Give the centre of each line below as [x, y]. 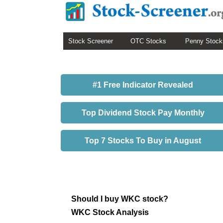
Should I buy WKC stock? [120, 199]
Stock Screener [91, 41]
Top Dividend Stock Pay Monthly [143, 113]
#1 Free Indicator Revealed [143, 85]
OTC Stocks [148, 41]
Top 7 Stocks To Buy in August [143, 141]
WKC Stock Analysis [110, 212]
